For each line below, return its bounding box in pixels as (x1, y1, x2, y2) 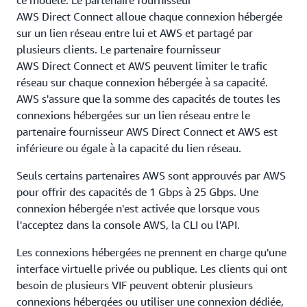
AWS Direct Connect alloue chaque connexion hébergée (16, 10, 282, 23)
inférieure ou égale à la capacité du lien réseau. (16, 141, 241, 155)
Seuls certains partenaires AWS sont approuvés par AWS (16, 169, 286, 182)
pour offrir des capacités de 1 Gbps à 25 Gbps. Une (16, 185, 258, 199)
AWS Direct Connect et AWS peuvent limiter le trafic (16, 59, 267, 73)
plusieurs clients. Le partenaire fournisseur (16, 42, 221, 56)
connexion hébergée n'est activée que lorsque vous (16, 201, 260, 215)
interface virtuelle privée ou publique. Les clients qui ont (16, 262, 287, 275)
